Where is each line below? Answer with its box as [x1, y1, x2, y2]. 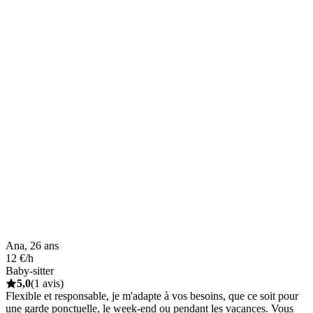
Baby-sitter [6, 264, 54, 277]
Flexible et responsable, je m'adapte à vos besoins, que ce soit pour [6, 289, 298, 302]
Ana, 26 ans [6, 239, 59, 252]
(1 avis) [31, 277, 64, 289]
